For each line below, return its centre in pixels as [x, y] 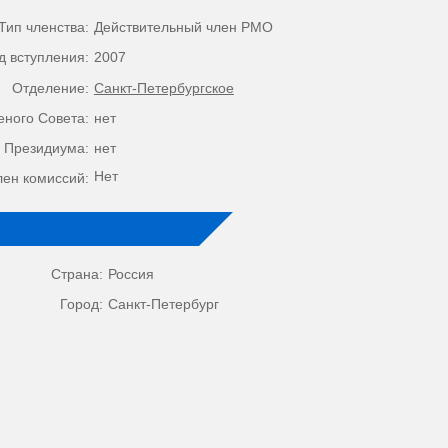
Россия [131, 274]
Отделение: [50, 87]
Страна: [77, 274]
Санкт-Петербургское [163, 87]
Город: [82, 304]
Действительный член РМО [183, 27]
